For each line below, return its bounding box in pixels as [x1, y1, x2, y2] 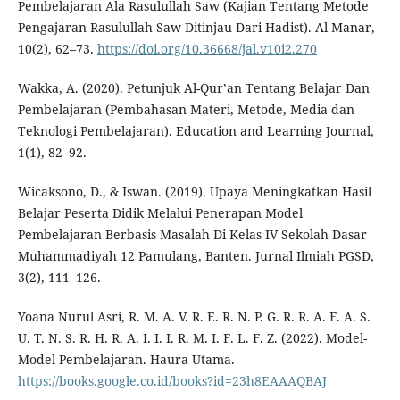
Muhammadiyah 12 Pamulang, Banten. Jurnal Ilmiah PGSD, [17, 246, 374, 264]
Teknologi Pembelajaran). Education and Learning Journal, [17, 121, 374, 139]
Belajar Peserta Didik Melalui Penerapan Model [17, 204, 303, 221]
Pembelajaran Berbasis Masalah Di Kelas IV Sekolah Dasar [17, 225, 367, 243]
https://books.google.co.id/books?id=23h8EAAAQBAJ [17, 371, 327, 389]
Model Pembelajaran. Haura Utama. [17, 350, 235, 368]
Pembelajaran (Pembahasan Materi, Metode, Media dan [17, 100, 354, 118]
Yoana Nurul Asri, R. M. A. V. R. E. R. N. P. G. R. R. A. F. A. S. [17, 307, 371, 325]
